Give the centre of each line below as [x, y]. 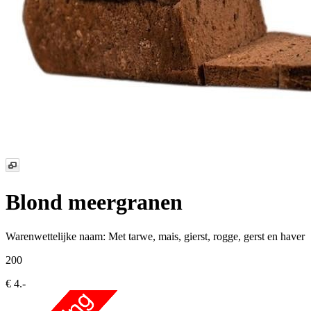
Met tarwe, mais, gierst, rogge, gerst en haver [207, 236]
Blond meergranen [94, 202]
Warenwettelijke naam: [57, 236]
